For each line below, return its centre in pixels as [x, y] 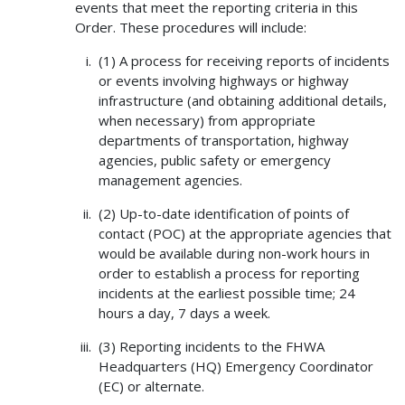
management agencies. [170, 180]
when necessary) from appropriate [207, 121]
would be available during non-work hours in [234, 254]
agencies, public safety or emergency [214, 160]
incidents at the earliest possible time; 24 [226, 293]
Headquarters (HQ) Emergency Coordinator [235, 367]
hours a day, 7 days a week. [184, 313]
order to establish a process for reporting [229, 273]
